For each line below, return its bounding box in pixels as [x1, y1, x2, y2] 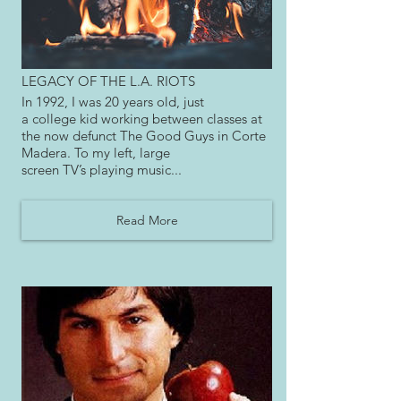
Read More [115, 211, 178, 228]
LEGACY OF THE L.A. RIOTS [21, 73, 195, 90]
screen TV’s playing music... [21, 161, 182, 179]
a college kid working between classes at [21, 110, 262, 128]
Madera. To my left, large [21, 144, 170, 162]
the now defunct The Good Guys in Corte [21, 127, 266, 145]
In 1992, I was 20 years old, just [21, 93, 204, 111]
